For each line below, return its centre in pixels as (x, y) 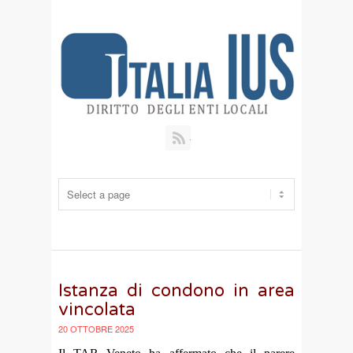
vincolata (97, 309)
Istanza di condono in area (176, 290)
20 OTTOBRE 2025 (96, 328)
